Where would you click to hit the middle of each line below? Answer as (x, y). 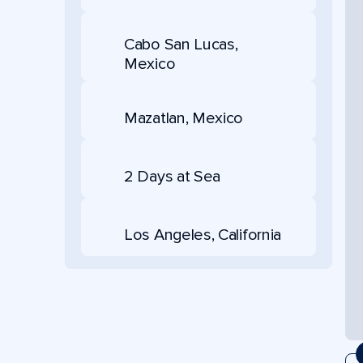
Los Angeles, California (203, 235)
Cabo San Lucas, (181, 45)
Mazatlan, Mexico (184, 118)
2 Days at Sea (173, 176)
